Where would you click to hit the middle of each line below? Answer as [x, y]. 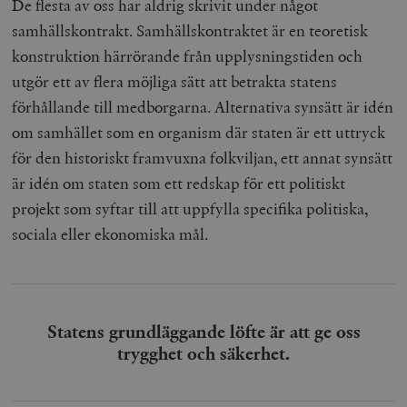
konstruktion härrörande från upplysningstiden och [188, 55]
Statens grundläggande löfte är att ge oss [203, 331]
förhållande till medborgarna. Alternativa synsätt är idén [203, 106]
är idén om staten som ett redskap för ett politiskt [179, 183]
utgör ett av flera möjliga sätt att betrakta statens [175, 81]
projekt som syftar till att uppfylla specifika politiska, [190, 208]
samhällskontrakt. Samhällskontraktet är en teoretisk [190, 30]
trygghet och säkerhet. [203, 353]
